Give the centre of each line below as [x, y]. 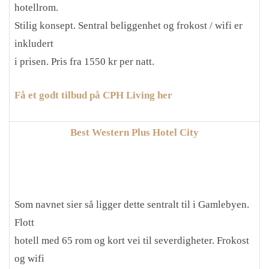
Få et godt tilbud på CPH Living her [93, 95]
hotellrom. [36, 8]
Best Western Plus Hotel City [134, 132]
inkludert [34, 44]
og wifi [29, 258]
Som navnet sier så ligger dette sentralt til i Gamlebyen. [132, 204]
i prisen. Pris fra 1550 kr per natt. [84, 62]
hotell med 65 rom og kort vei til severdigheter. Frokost [132, 240]
